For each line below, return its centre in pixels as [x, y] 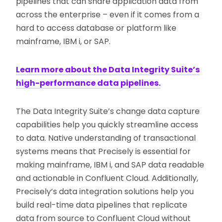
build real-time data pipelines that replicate [102, 205]
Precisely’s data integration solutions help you [105, 191]
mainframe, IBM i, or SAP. [63, 41]
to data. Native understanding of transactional [106, 138]
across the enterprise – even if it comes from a [108, 14]
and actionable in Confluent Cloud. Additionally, [107, 178]
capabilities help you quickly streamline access [107, 124]
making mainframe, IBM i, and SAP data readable [110, 165]
